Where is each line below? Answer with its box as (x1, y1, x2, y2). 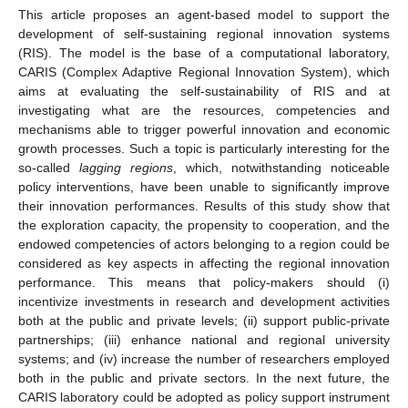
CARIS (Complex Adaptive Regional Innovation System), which (18, 64, 390, 79)
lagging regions (79, 159, 173, 175)
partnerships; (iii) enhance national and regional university (18, 331, 390, 347)
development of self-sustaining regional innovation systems (18, 25, 390, 41)
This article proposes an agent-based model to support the (18, 6, 390, 22)
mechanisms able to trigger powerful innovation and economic (18, 121, 390, 137)
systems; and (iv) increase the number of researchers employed (18, 351, 390, 366)
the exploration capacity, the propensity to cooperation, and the (18, 217, 390, 232)
